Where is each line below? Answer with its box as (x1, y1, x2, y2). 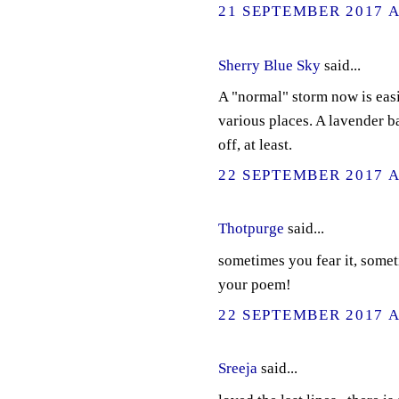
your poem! (217, 276, 291, 294)
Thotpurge (217, 220, 284, 238)
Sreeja (217, 360, 257, 378)
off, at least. (217, 136, 292, 154)
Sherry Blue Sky (217, 56, 321, 74)
